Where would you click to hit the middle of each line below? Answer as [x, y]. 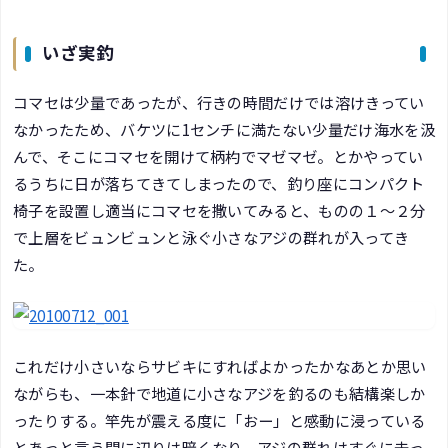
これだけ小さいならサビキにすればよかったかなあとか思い [220, 366]
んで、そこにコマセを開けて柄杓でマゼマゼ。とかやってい [218, 155]
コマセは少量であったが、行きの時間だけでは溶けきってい [219, 101]
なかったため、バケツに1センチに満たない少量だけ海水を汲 [224, 128]
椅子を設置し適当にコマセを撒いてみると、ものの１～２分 [219, 209]
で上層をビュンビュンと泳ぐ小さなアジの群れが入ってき [211, 236]
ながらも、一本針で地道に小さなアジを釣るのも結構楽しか [219, 393]
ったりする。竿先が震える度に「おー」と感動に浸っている [219, 420]
